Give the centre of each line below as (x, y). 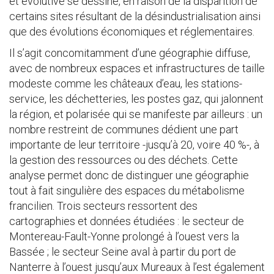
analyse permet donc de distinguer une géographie (129, 175)
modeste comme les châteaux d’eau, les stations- (126, 83)
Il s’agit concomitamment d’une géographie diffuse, (130, 53)
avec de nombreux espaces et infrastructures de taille (137, 68)
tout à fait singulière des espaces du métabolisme (127, 191)
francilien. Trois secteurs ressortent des (103, 206)
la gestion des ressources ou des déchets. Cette (124, 160)
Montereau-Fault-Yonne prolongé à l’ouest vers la (124, 236)
